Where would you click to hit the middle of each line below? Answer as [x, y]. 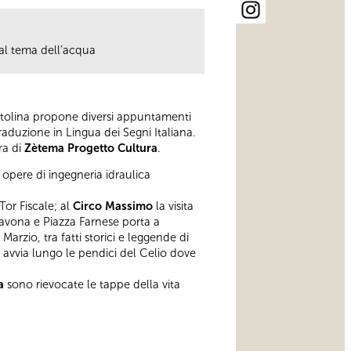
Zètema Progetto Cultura [91, 148]
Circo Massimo [113, 206]
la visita [173, 206]
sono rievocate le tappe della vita [92, 285]
